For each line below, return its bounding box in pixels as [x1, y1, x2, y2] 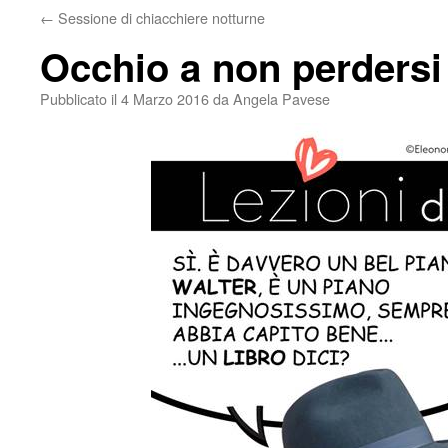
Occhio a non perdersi [40, 39, 442, 94]
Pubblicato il [40, 88, 117, 109]
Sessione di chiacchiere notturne [54, 7, 265, 28]
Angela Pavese [233, 88, 330, 109]
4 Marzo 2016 [121, 88, 209, 109]
